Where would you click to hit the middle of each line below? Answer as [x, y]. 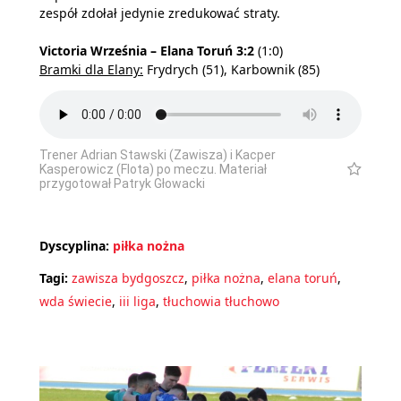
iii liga [137, 302]
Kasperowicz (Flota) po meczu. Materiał [153, 170]
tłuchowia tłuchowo [221, 302]
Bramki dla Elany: [91, 69]
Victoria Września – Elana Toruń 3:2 [147, 50]
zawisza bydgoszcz [128, 278]
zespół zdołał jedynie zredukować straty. [160, 13]
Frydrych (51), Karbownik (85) [231, 69]
